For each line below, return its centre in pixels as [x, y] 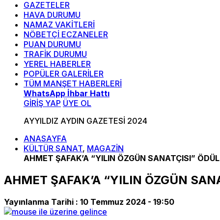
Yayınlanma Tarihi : [42, 202]
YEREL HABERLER [57, 64]
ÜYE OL [77, 103]
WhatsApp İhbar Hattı [67, 93]
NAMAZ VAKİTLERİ [59, 25]
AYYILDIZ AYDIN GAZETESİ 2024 [85, 121]
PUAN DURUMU [52, 44]
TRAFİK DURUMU [55, 54]
